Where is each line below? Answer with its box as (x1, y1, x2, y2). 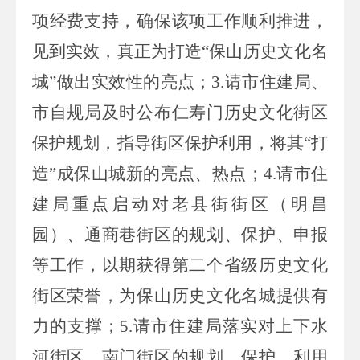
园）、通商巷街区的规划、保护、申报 (32, 224, 328, 244)
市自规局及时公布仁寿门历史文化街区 (32, 102, 328, 122)
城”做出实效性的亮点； (32, 72, 212, 92)
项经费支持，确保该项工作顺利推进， (32, 10, 328, 31)
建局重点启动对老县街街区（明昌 (32, 194, 328, 214)
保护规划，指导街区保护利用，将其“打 (32, 133, 328, 153)
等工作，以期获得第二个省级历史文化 (32, 255, 328, 275)
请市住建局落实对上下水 (133, 316, 329, 336)
